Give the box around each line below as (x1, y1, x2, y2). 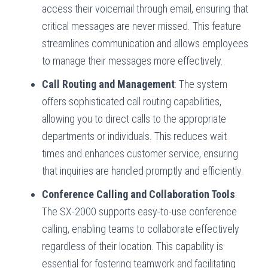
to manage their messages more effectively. (42, 54, 223, 67)
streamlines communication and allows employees (42, 36, 248, 50)
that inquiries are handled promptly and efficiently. (42, 164, 243, 177)
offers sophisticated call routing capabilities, (42, 95, 221, 108)
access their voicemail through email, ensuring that (42, 2, 248, 15)
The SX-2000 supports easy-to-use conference (42, 205, 237, 218)
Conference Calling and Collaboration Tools (42, 187, 235, 200)
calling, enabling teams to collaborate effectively (42, 222, 239, 235)
